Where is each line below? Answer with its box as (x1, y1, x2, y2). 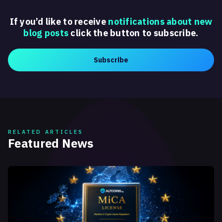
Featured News (8, 135, 93, 151)
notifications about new (108, 16, 213, 27)
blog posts (23, 27, 69, 39)
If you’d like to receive (9, 16, 109, 27)
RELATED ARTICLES (8, 128, 84, 135)
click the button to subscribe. (68, 27, 199, 39)
